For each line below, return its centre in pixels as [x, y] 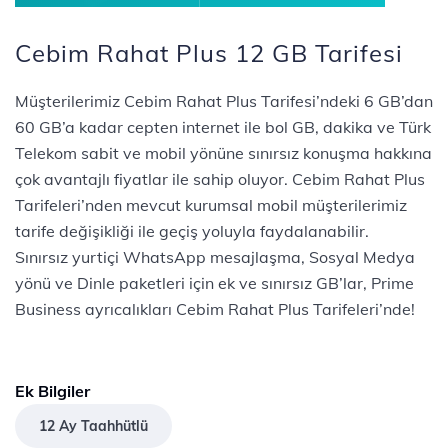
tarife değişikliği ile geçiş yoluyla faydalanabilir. [192, 231]
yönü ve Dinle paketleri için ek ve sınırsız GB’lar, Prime [214, 283]
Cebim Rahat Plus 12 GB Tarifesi [209, 53]
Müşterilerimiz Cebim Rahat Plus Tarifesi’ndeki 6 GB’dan [224, 101]
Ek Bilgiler [52, 391]
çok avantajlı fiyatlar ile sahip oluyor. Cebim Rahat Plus [220, 179]
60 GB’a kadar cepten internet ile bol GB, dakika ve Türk [223, 127]
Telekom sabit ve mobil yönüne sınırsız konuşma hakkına [223, 153]
